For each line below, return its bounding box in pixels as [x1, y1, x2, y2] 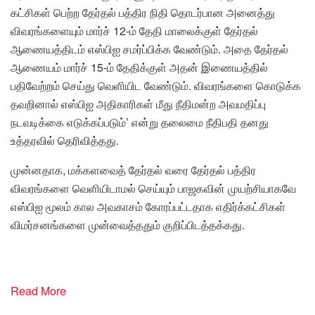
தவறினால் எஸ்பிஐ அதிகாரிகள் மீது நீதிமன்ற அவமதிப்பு [11, 95, 266, 112]
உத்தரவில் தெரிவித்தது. [11, 131, 119, 148]
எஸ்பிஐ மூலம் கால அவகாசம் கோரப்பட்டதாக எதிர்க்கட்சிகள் [11, 198, 285, 214]
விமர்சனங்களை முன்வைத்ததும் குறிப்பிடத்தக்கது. [11, 216, 245, 233]
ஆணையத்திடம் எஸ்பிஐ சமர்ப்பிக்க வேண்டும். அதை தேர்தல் [11, 40, 288, 57]
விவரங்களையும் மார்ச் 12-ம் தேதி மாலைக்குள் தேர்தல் [11, 22, 258, 39]
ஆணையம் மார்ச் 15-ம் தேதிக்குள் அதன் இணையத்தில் [11, 58, 268, 75]
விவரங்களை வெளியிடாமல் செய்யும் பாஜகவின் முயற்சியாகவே [11, 179, 296, 196]
